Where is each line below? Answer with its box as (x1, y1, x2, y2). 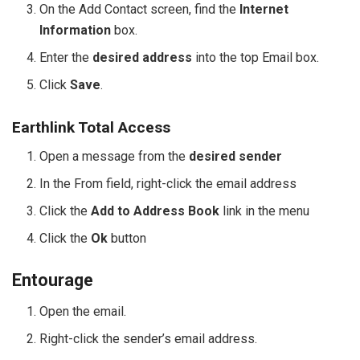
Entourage (12, 270, 93, 291)
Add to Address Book (91, 203, 220, 219)
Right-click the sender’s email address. (39, 331, 258, 347)
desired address (92, 50, 193, 66)
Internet (239, 2, 289, 18)
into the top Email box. (192, 50, 320, 66)
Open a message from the (39, 149, 190, 165)
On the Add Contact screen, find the (39, 2, 240, 18)
